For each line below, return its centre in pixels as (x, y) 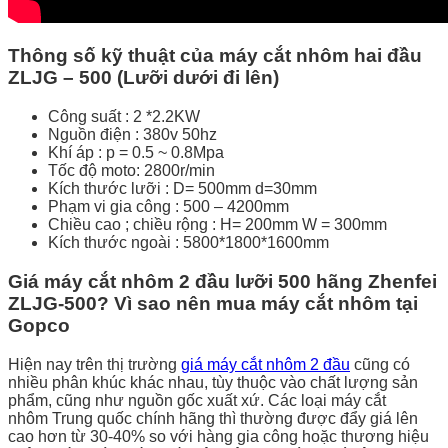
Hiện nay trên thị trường (94, 364)
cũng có (380, 364)
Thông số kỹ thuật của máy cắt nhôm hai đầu (215, 56)
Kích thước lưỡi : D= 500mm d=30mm (182, 189)
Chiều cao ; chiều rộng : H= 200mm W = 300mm (217, 225)
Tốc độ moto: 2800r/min (131, 171)
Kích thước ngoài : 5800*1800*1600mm (188, 243)
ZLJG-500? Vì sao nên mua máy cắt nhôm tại (213, 303)
